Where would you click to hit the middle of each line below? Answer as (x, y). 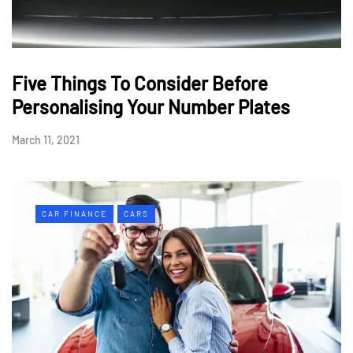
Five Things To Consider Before (140, 84)
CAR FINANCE (74, 214)
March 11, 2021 (46, 140)
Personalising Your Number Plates (151, 107)
